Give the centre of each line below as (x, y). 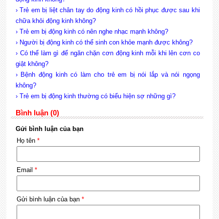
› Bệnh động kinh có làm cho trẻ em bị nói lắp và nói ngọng (108, 75)
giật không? (32, 64)
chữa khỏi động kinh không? (55, 21)
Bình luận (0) (37, 113)
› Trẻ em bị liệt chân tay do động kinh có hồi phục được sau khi (108, 10)
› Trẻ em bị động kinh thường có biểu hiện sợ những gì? (95, 96)
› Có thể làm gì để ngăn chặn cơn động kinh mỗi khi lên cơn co (108, 53)
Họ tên (27, 141)
